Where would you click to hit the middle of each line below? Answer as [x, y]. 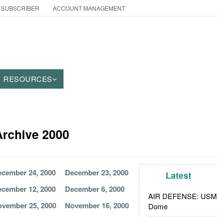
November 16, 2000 [97, 205]
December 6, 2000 [94, 189]
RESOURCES [28, 79]
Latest [179, 175]
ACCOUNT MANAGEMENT [89, 8]
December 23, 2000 [96, 172]
